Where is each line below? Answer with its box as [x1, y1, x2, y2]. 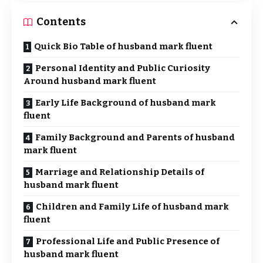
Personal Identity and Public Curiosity [35, 63, 210, 73]
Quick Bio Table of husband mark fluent [34, 41, 213, 52]
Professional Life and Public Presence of [36, 236, 220, 247]
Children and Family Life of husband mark [36, 201, 229, 212]
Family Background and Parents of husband [35, 132, 235, 143]
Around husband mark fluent [23, 76, 156, 86]
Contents [36, 15, 86, 28]
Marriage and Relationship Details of [35, 167, 204, 177]
